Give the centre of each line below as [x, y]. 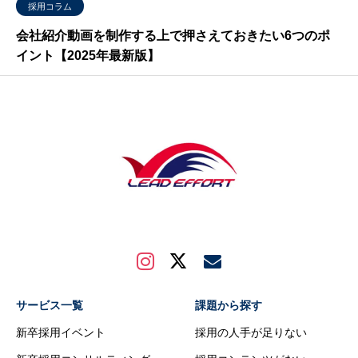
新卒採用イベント [61, 332]
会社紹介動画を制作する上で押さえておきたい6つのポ [173, 36]
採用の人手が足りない [251, 332]
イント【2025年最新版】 [88, 56]
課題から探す [229, 305]
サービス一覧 [50, 305]
